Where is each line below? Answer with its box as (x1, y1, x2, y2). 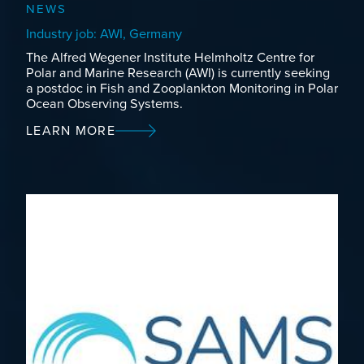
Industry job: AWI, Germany (26, 26, 182, 43)
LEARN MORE (26, 122, 115, 139)
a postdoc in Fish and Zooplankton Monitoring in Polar (26, 80, 338, 97)
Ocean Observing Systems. (26, 95, 183, 112)
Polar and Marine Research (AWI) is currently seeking (26, 64, 330, 81)
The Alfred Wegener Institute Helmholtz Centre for (26, 49, 314, 66)
